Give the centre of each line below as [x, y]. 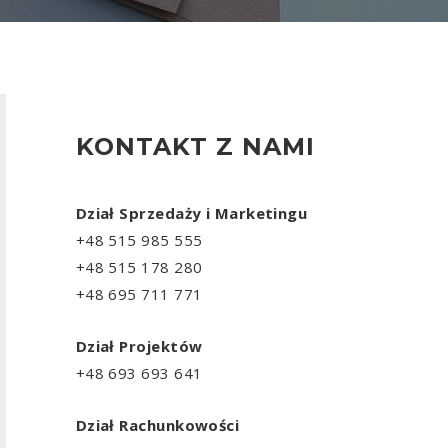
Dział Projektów [139, 345]
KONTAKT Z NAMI [195, 146]
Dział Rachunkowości [157, 424]
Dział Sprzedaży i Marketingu [191, 212]
